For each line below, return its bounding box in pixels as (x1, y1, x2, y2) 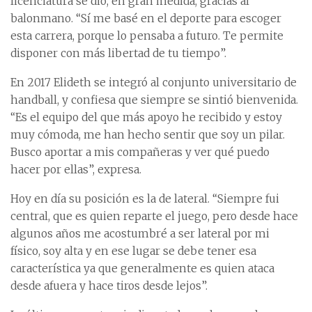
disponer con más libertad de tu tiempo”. (10, 47, 226, 61)
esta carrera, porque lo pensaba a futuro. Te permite (10, 29, 283, 43)
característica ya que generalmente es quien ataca (10, 262, 274, 276)
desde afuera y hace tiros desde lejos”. (10, 279, 208, 293)
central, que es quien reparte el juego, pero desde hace (10, 210, 298, 224)
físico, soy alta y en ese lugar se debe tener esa (10, 244, 256, 258)
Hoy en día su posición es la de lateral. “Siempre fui (10, 192, 279, 206)
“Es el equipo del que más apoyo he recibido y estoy (10, 111, 282, 125)
